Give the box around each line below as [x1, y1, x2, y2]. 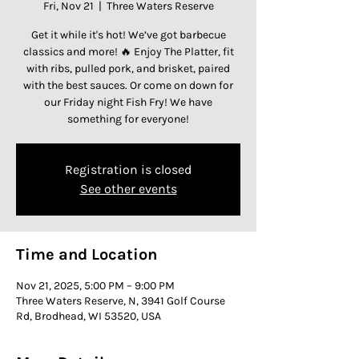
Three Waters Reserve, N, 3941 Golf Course [16, 294, 225, 309]
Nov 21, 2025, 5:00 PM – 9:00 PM [16, 279, 175, 293]
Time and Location [16, 245, 157, 264]
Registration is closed [65, 162, 192, 178]
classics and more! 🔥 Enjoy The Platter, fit [22, 45, 234, 59]
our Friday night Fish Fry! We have [44, 95, 212, 110]
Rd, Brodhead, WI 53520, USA [16, 309, 161, 324]
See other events [79, 181, 177, 197]
